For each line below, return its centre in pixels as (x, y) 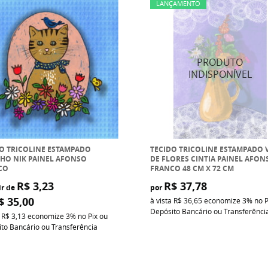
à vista (162, 200)
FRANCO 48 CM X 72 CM (192, 168)
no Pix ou (93, 216)
